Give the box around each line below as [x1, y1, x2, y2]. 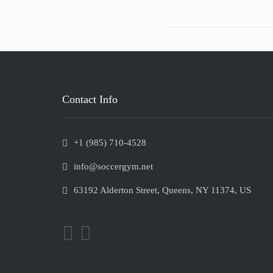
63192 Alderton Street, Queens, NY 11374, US [74, 185, 251, 196]
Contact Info [62, 93, 118, 106]
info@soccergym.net [74, 161, 153, 172]
